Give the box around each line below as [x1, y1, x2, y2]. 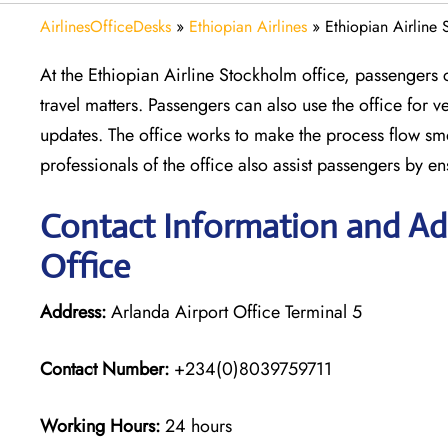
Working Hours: [40, 412, 165, 439]
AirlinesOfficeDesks [40, 14, 171, 38]
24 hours [165, 412, 232, 439]
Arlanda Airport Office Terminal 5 [106, 298, 362, 325]
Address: [40, 298, 106, 325]
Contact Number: [40, 355, 169, 382]
